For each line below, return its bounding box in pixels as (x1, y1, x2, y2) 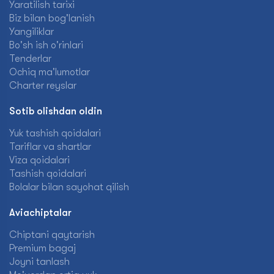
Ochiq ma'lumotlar (9, 67, 90, 78)
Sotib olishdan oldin (9, 106, 102, 117)
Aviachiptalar (9, 207, 72, 218)
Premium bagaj (9, 243, 76, 254)
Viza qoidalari (9, 155, 70, 166)
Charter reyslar (9, 80, 76, 91)
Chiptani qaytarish (9, 229, 95, 240)
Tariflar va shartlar (9, 141, 91, 152)
